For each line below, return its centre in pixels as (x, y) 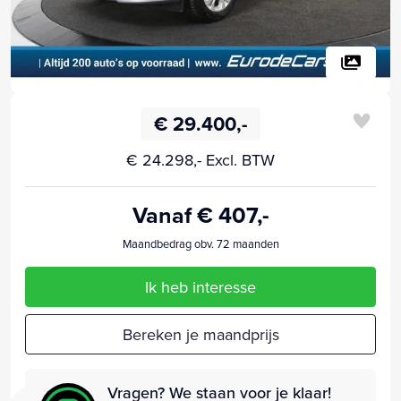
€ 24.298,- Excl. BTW (200, 159)
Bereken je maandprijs (200, 334)
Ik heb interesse (200, 286)
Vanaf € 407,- (200, 214)
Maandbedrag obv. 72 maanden (200, 243)
